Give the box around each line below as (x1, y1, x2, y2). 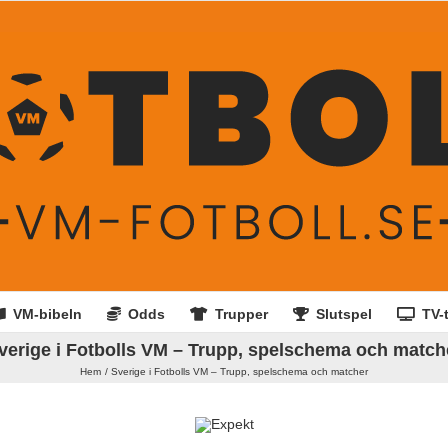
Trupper (214, 305, 268, 322)
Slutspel (315, 305, 372, 322)
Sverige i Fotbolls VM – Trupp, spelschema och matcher (111, 366, 368, 377)
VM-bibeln (12, 305, 82, 322)
